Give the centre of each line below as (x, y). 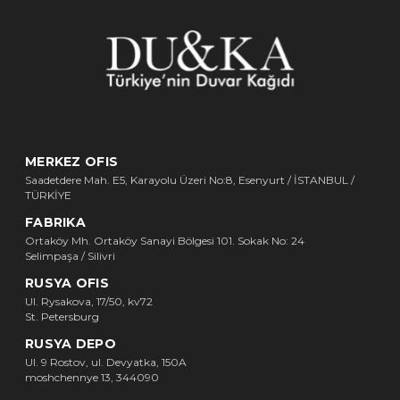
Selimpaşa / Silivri (70, 255)
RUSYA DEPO (71, 343)
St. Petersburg (62, 316)
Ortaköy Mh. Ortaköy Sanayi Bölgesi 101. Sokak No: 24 (165, 240)
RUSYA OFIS (67, 283)
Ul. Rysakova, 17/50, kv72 (89, 301)
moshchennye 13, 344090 (92, 377)
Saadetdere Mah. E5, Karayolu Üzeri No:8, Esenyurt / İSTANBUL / (190, 179)
